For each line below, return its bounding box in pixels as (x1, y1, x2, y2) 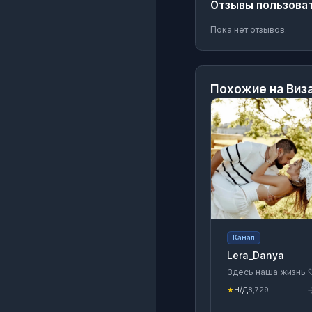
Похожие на (210, 81, 286, 96)
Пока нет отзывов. (210, 24, 287, 35)
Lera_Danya (226, 249, 284, 262)
